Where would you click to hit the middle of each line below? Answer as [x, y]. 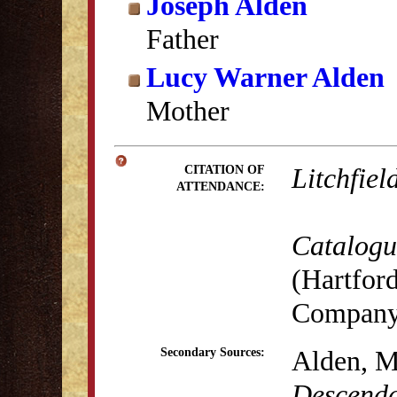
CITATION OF [225, 170]
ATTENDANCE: [221, 187]
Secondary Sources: [213, 352]
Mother [188, 111]
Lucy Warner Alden [265, 77]
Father [183, 39]
